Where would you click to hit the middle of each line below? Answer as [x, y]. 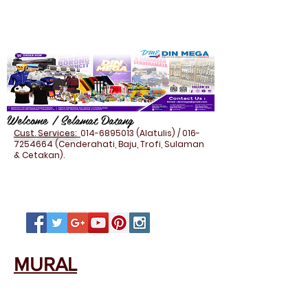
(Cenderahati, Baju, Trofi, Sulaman [129, 144]
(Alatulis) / [158, 133]
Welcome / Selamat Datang [70, 120]
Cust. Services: [47, 133]
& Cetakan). [39, 155]
